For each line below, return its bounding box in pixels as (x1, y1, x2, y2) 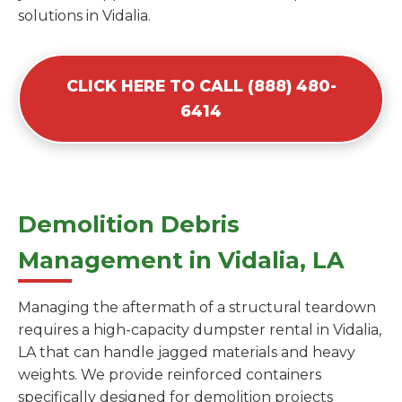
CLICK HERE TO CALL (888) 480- (66, 75, 336, 95)
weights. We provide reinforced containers (18, 365, 321, 383)
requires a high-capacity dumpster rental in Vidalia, (18, 320, 381, 338)
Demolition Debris (18, 209, 240, 238)
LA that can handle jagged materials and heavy (18, 343, 355, 361)
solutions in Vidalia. (18, 6, 151, 24)
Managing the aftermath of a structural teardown (18, 298, 376, 316)
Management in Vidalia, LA (18, 245, 345, 274)
